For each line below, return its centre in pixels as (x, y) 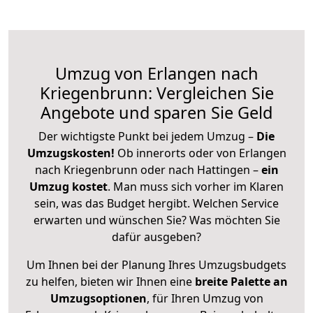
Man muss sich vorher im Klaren (198, 186)
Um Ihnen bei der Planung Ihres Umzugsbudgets (156, 264)
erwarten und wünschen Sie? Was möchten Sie (156, 220)
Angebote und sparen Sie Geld (156, 112)
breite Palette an (241, 281)
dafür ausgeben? (156, 236)
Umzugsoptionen (98, 298)
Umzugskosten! (71, 153)
